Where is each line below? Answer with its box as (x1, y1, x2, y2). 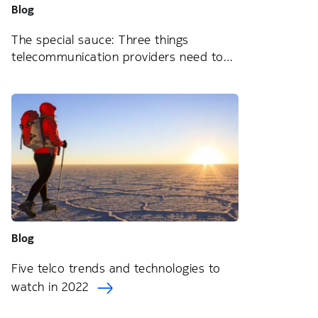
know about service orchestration (11, 67, 204, 84)
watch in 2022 (11, 279, 94, 295)
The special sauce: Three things (11, 32, 189, 48)
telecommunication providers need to (11, 49, 224, 65)
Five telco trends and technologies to (11, 261, 221, 276)
